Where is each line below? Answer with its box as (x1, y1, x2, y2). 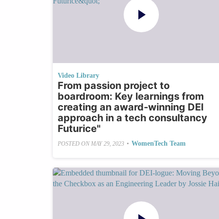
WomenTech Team (131, 140, 186, 148)
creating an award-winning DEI (57, 101, 204, 113)
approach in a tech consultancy (57, 112, 207, 124)
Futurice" (57, 123, 101, 135)
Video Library (57, 72, 99, 80)
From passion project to (57, 80, 170, 92)
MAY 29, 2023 (90, 140, 124, 147)
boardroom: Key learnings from (57, 90, 204, 103)
